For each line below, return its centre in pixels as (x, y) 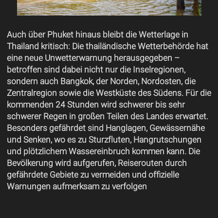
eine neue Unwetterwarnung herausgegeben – (93, 58)
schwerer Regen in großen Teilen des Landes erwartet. (107, 117)
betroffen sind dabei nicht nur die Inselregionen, (96, 70)
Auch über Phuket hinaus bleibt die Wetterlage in (97, 35)
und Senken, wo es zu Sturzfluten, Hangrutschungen (104, 140)
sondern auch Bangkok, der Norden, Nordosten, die (101, 82)
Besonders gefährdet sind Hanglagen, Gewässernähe (106, 128)
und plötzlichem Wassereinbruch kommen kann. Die (103, 152)
